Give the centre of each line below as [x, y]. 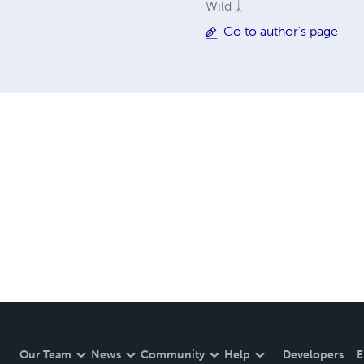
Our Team [45, 355]
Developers [313, 355]
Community [173, 355]
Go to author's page [281, 32]
